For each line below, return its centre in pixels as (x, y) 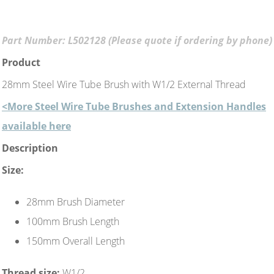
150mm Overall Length (76, 241)
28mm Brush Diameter (76, 202)
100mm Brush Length (73, 221)
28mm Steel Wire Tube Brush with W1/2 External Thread (125, 84)
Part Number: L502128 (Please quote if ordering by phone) (137, 40)
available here (36, 126)
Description (30, 148)
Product (21, 62)
